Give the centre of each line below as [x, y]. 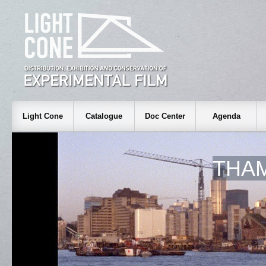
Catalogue [104, 116]
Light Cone [42, 116]
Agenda [226, 116]
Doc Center [165, 116]
